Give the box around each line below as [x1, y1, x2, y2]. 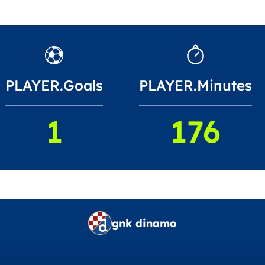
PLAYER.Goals [5, 76, 103, 94]
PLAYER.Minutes [139, 76, 252, 94]
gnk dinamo [112, 216, 177, 230]
